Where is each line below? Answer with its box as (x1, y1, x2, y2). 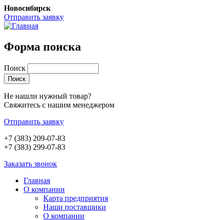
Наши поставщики (43, 202, 106, 211)
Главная (24, 176, 50, 185)
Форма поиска (4, 40, 81, 53)
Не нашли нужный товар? (4, 91, 91, 100)
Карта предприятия (43, 193, 108, 202)
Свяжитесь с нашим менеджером (4, 100, 114, 109)
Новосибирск (4, 4, 51, 12)
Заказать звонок (4, 159, 57, 168)
